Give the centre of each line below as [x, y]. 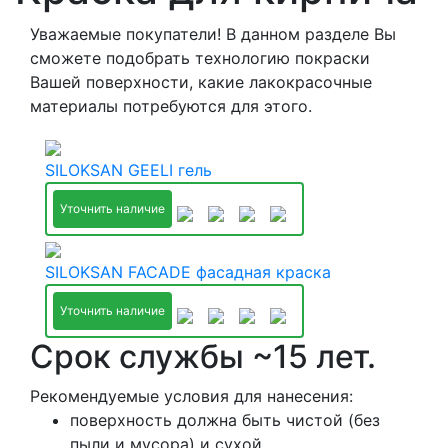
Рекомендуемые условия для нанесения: [191, 396]
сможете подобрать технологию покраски [200, 58]
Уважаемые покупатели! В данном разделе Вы [213, 34]
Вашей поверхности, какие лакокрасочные [201, 82]
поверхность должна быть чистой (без [225, 420]
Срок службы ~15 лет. [203, 356]
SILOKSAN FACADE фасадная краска [188, 272]
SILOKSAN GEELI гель [128, 170]
